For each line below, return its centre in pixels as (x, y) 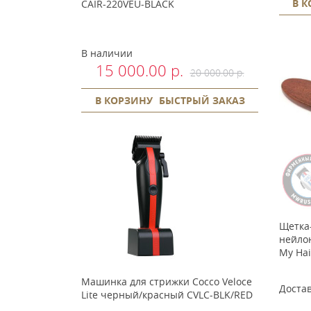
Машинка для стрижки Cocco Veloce (167, 281)
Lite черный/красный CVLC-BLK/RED (167, 295)
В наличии (107, 53)
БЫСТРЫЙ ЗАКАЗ (202, 100)
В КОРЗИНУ (124, 100)
